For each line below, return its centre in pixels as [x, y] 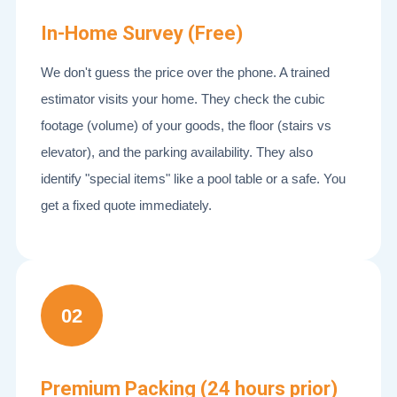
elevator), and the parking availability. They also [177, 152]
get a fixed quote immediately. [126, 205]
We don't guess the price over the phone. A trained [185, 72]
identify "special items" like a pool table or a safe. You [193, 179]
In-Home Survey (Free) [142, 33]
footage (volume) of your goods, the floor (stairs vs [186, 125]
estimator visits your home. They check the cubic [183, 99]
